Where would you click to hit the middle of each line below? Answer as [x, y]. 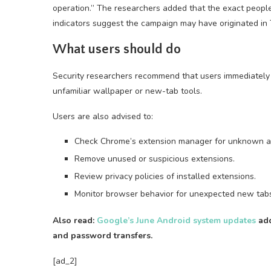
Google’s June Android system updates [176, 220]
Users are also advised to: [103, 116]
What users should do [117, 49]
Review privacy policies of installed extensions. [165, 176]
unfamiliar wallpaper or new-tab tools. [127, 91]
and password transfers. [103, 236]
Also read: [75, 220]
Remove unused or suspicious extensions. [155, 159]
